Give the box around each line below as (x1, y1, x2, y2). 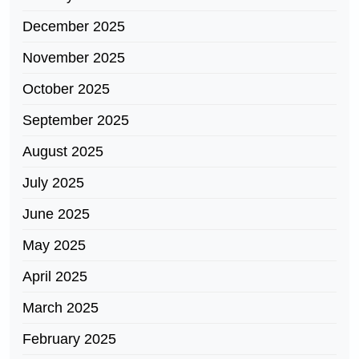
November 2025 (22, 50, 125, 66)
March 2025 (22, 300, 99, 316)
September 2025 (22, 112, 129, 128)
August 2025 (22, 143, 103, 159)
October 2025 (22, 81, 110, 97)
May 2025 (22, 237, 86, 253)
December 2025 (22, 18, 125, 34)
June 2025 (22, 206, 90, 222)
